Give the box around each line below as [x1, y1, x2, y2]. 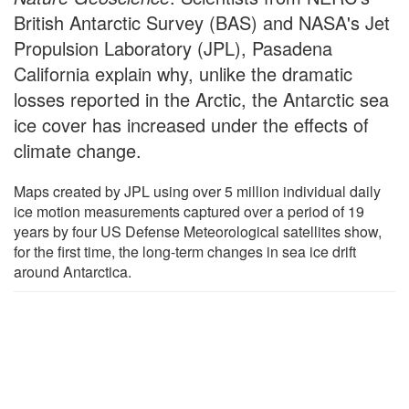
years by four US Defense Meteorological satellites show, [14, 220, 382, 242]
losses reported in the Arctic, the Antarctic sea [14, 85, 389, 112]
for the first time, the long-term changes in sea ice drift [14, 240, 356, 262]
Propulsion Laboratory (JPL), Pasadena [14, 34, 332, 61]
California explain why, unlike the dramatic [14, 59, 352, 87]
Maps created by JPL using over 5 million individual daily [14, 180, 381, 202]
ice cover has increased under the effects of [14, 110, 369, 138]
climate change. [14, 136, 142, 163]
